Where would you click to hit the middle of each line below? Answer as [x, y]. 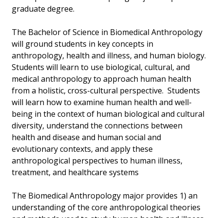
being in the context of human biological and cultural [108, 114]
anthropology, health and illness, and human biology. [109, 56]
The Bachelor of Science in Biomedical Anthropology [107, 32]
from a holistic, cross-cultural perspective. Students [106, 91]
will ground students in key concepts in [82, 44]
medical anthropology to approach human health [101, 79]
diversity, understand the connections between [97, 126]
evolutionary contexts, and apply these [82, 149]
